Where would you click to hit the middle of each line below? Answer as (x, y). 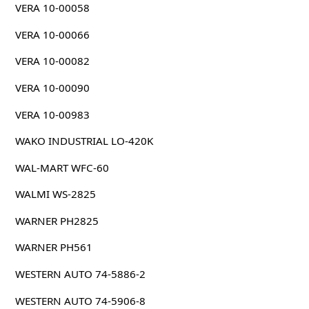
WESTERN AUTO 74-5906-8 (80, 300)
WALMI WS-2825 (55, 194)
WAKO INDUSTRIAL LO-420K (84, 141)
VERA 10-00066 (52, 34)
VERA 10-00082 (52, 61)
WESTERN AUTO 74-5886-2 (80, 274)
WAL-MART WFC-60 (62, 167)
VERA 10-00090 (52, 87)
